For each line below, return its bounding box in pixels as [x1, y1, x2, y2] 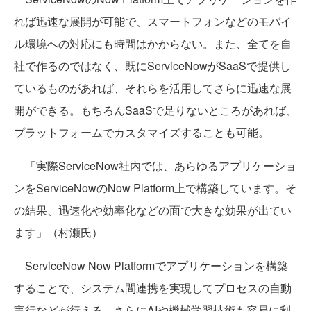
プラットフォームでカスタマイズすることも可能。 [14, 124, 269, 140]
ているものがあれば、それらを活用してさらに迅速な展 [14, 80, 292, 96]
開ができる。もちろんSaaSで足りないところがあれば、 [14, 102, 297, 118]
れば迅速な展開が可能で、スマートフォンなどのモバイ [14, 13, 292, 29]
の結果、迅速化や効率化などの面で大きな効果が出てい [14, 202, 292, 218]
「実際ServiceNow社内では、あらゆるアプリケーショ [14, 158, 296, 174]
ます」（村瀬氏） [14, 224, 103, 240]
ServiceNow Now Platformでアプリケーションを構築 [14, 258, 288, 274]
